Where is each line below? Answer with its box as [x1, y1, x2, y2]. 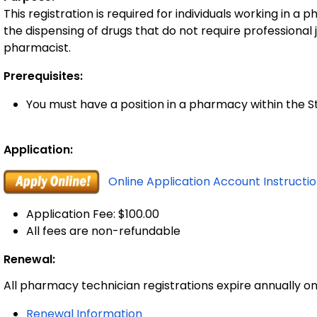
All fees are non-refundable [26, 223, 180, 239]
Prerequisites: [4, 68, 83, 84]
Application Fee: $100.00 [26, 206, 159, 222]
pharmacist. [4, 40, 71, 56]
